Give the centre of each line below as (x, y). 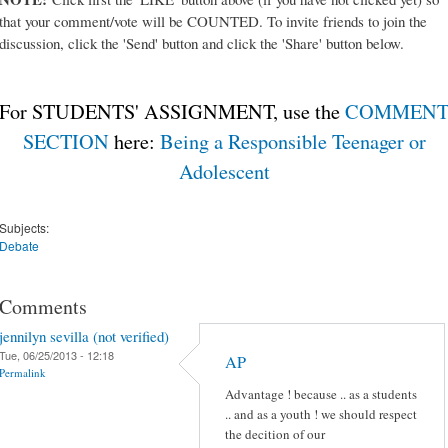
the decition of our (275, 434)
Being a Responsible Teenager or (292, 141)
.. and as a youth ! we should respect (321, 414)
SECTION (65, 141)
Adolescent (224, 171)
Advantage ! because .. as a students (321, 394)
